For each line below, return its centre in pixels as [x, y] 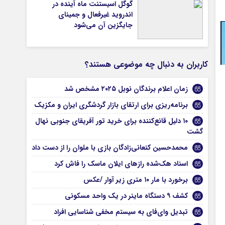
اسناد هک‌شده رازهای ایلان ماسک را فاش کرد [121, 164]
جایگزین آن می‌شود [103, 25]
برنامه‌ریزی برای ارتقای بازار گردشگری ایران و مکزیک [111, 105]
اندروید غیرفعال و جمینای [96, 15]
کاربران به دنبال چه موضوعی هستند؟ [147, 65]
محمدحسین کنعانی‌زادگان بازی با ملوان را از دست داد [110, 148]
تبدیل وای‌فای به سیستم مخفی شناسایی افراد [121, 212]
